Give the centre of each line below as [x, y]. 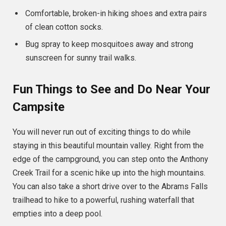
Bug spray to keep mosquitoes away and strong [109, 44]
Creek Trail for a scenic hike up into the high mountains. [109, 173]
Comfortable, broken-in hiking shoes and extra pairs [116, 13]
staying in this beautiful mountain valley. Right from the [108, 146]
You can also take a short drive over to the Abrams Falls [110, 187]
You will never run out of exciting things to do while [102, 132]
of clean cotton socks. [64, 27]
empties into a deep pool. [58, 214]
